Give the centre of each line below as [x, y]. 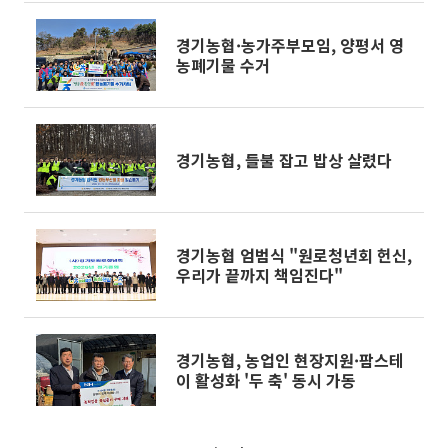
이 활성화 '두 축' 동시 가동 [266, 380]
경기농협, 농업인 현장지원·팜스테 [290, 360]
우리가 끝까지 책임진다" [259, 275]
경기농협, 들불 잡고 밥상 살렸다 [284, 160]
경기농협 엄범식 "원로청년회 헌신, [294, 255]
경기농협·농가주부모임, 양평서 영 [290, 45]
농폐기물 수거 [223, 65]
